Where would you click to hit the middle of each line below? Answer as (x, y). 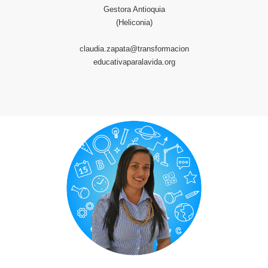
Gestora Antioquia (134, 9)
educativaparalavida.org (134, 62)
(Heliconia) (134, 22)
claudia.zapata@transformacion (134, 49)
